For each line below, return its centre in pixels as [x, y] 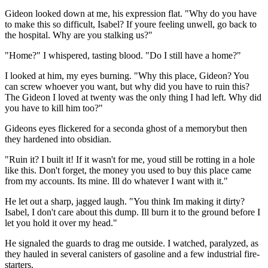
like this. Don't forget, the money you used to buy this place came [128, 170]
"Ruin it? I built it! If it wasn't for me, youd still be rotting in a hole [130, 159]
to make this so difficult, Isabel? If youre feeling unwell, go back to [131, 24]
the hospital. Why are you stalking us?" [79, 35]
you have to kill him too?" [54, 108]
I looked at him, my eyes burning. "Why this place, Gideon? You [127, 75]
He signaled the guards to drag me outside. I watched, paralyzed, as [132, 243]
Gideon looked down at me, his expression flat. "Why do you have [131, 13]
